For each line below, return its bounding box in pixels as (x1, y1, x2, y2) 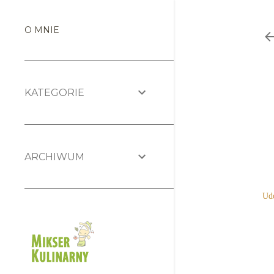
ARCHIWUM (24, 150, 84, 163)
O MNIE (24, 24, 59, 35)
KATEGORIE (24, 86, 84, 98)
